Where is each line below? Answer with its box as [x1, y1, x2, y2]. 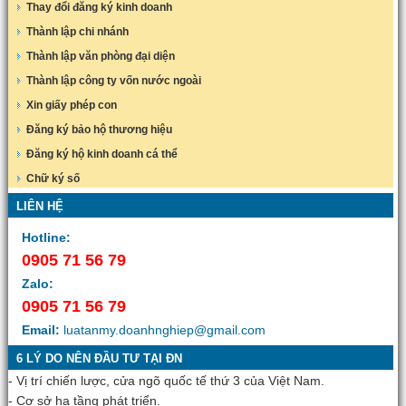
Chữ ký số [25, 172, 80, 185]
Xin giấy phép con [25, 99, 117, 111]
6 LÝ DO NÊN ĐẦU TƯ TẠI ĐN [15, 352, 182, 365]
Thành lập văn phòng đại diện [25, 50, 175, 63]
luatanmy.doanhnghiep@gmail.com [59, 323, 266, 337]
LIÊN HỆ [15, 199, 63, 213]
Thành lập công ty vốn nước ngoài [25, 74, 201, 87]
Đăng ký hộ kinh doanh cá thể [25, 148, 178, 160]
